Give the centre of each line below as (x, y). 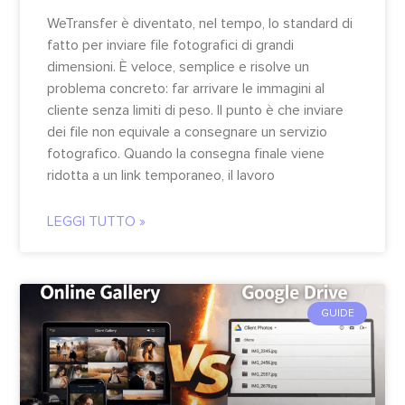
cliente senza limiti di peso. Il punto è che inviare (195, 110)
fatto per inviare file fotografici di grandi (170, 45)
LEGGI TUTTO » (96, 221)
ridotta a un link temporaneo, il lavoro (161, 175)
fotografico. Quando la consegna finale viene (186, 153)
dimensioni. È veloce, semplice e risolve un (178, 66)
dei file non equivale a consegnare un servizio (187, 132)
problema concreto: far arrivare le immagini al (186, 88)
